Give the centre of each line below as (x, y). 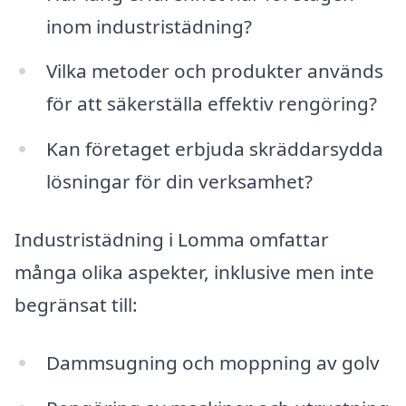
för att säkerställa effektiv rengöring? (211, 104)
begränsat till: (76, 304)
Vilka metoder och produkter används (214, 71)
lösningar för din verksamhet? (179, 182)
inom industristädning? (149, 26)
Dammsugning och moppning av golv (213, 362)
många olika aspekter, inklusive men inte (194, 272)
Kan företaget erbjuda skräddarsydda (214, 149)
